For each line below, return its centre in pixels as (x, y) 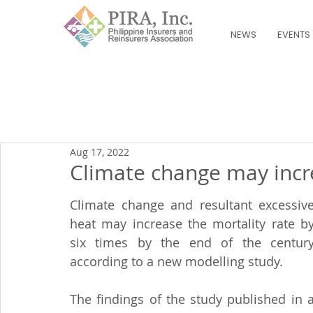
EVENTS (294, 35)
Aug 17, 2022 (100, 152)
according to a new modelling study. (176, 261)
